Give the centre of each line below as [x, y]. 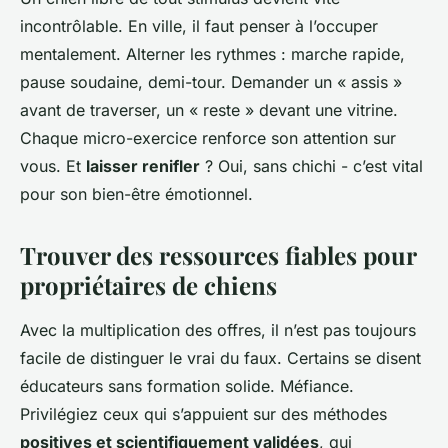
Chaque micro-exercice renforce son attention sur [208, 137]
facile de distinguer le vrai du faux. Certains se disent [220, 357]
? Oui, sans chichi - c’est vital [311, 165]
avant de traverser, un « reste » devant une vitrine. [209, 109]
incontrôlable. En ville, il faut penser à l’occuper [199, 25]
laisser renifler [143, 165]
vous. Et [53, 165]
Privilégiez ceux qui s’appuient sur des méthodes [203, 413]
